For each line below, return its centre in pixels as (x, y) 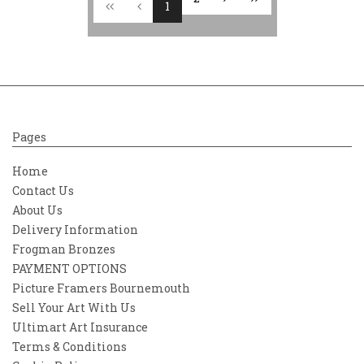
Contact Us (43, 190)
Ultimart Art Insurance (80, 327)
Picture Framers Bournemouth (101, 288)
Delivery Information (75, 229)
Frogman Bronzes (64, 249)
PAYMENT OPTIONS (69, 268)
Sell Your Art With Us (74, 307)
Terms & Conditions (69, 346)
